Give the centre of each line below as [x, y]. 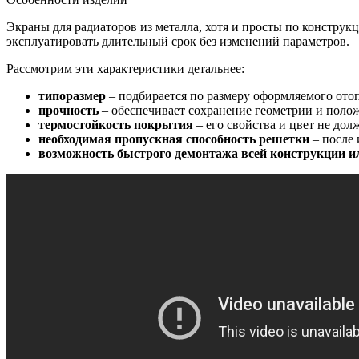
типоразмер [72, 95]
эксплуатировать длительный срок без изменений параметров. [178, 41]
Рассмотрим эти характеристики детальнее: [125, 68]
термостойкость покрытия [116, 124]
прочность [69, 110]
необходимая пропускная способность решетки [174, 139]
